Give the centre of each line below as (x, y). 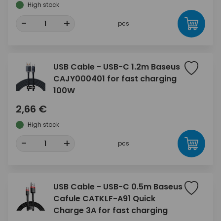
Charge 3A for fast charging (110, 210)
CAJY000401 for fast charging (115, 79)
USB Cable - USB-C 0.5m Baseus (118, 187)
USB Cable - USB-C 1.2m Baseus (117, 67)
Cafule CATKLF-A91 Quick (104, 199)
